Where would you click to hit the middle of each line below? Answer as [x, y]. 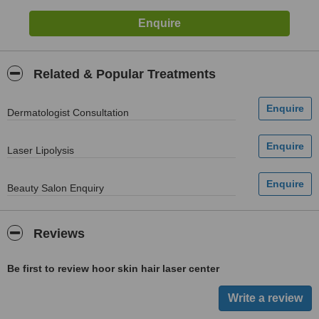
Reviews [57, 234]
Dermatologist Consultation [68, 113]
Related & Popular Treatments [123, 74]
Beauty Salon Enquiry [56, 188]
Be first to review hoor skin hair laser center [113, 268]
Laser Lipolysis [41, 150]
